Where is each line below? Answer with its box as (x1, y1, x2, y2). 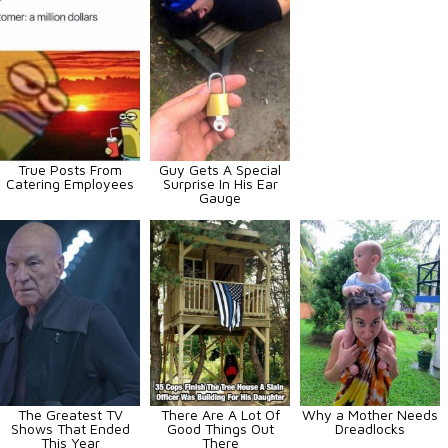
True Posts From (18, 160, 122, 178)
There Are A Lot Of (160, 405, 280, 423)
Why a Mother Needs (302, 405, 438, 423)
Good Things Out (166, 419, 274, 437)
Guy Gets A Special (159, 160, 281, 178)
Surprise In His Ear (162, 174, 278, 192)
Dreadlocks (335, 419, 405, 437)
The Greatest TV (17, 405, 123, 423)
